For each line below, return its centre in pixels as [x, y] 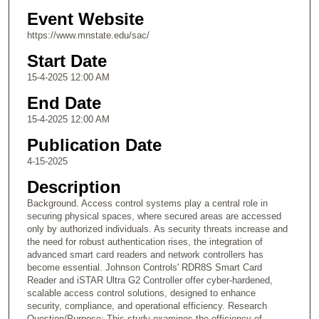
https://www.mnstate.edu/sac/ [88, 36]
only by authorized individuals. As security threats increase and [157, 229]
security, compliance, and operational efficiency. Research [147, 306]
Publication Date [94, 145]
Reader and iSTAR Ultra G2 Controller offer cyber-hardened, [150, 281]
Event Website [85, 19]
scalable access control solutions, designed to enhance [141, 293]
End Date [64, 103]
